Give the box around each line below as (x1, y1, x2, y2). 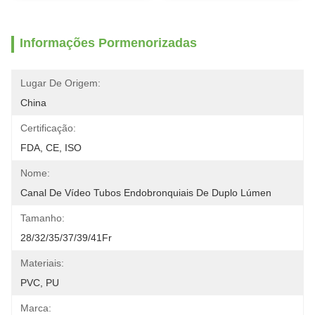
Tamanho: (20, 212, 65, 224)
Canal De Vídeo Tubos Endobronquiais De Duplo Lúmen (20, 187, 271, 198)
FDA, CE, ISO (20, 142, 82, 153)
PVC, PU (20, 277, 59, 288)
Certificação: (20, 122, 76, 134)
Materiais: (20, 257, 64, 269)
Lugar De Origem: (20, 77, 101, 89)
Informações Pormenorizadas (20, 36, 197, 50)
